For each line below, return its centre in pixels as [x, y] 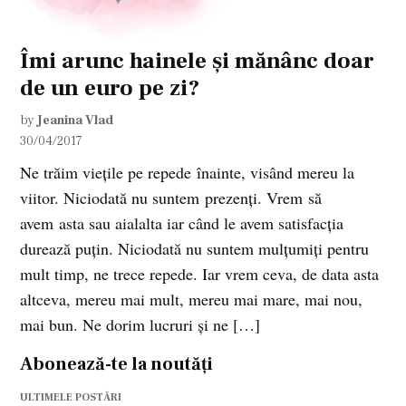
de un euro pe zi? [110, 87]
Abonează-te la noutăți [117, 364]
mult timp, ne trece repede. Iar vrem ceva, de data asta [200, 273]
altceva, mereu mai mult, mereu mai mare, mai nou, [192, 299]
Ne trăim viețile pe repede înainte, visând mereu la [188, 172]
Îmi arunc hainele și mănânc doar [198, 60]
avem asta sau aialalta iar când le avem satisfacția [182, 222]
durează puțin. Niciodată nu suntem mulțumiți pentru [195, 248]
